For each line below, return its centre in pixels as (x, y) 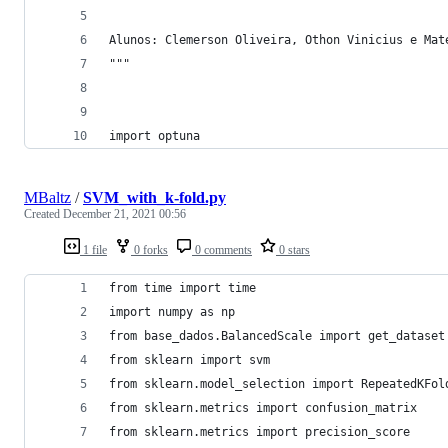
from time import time (182, 287)
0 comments (222, 249)
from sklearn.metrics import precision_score (259, 431)
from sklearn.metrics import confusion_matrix (263, 407)
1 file (93, 249)
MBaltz (47, 197)
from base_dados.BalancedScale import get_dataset (277, 335)
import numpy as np (172, 311)
